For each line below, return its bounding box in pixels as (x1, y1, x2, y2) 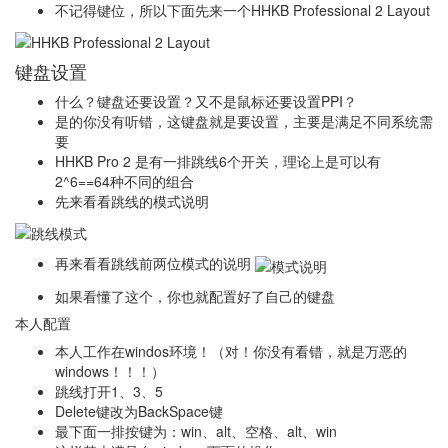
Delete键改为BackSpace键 (55, 400, 223, 421)
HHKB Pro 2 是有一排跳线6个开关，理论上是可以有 (55, 150, 381, 171)
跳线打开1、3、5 (55, 380, 163, 401)
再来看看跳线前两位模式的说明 (55, 253, 255, 274)
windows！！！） (55, 360, 165, 381)
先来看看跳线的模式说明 (55, 190, 209, 211)
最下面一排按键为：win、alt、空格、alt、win (55, 420, 337, 441)
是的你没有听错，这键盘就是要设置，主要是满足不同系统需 (55, 110, 433, 131)
